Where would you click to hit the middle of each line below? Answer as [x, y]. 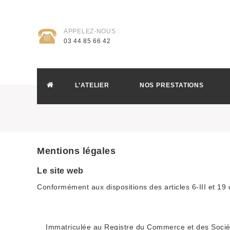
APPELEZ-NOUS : [92, 31]
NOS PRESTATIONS [172, 85]
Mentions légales [76, 151]
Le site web [60, 171]
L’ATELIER [92, 85]
